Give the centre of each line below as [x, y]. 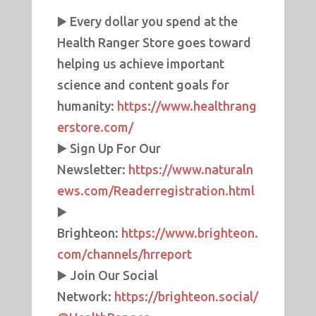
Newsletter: [92, 170]
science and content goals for [143, 85]
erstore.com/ [95, 127]
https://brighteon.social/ [186, 297]
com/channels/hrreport [124, 254]
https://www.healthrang [187, 106]
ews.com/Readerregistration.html [156, 191]
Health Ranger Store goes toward [154, 43]
